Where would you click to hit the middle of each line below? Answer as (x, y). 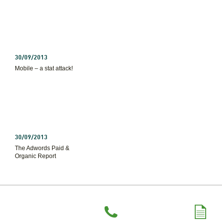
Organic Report (35, 156)
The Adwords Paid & (42, 148)
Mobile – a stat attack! (44, 68)
